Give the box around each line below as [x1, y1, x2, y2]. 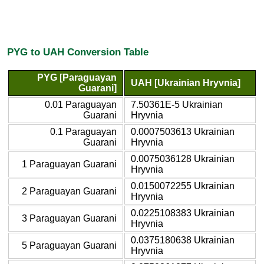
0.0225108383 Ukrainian [131, 207, 235, 218]
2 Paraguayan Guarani [22, 186, 117, 196]
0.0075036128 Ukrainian [131, 153, 235, 164]
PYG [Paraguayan [37, 72, 117, 82]
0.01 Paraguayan [45, 99, 117, 110]
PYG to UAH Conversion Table [7, 46, 148, 58]
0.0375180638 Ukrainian [131, 235, 235, 245]
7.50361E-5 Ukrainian [131, 99, 223, 110]
